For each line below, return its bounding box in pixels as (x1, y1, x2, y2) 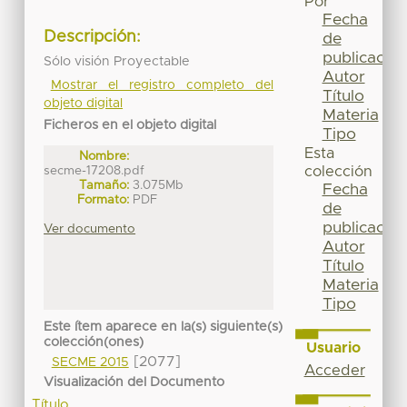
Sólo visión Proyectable (44, 55, 191, 68)
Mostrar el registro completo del (50, 78, 274, 92)
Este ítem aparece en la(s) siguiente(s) (44, 321, 283, 334)
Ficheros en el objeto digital (44, 118, 217, 132)
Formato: (77, 193, 130, 206)
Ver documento (44, 222, 136, 235)
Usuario (305, 340, 361, 355)
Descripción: (44, 29, 142, 46)
